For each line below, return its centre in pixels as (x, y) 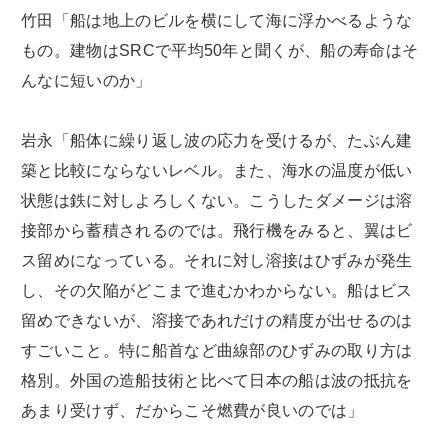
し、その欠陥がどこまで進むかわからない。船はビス (217, 290)
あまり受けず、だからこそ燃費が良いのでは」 (192, 410)
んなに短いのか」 (86, 80)
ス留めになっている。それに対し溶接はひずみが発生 (217, 260)
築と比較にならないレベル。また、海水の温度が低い (217, 170)
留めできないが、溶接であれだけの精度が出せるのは (217, 320)
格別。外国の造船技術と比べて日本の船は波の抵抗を (217, 380)
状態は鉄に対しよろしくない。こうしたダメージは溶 (217, 200)
